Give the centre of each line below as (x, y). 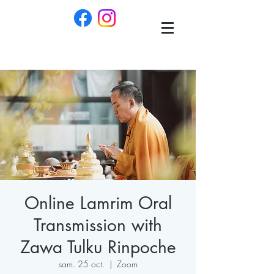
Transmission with (98, 225)
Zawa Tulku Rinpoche (98, 247)
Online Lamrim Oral (98, 203)
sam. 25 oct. (81, 264)
